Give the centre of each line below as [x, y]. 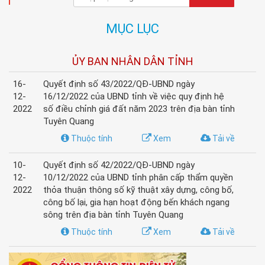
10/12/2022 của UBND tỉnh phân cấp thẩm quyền [138, 177]
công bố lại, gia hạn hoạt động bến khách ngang [136, 202]
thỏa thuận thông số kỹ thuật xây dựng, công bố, [138, 190]
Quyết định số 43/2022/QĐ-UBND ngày [119, 84]
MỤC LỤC [132, 29]
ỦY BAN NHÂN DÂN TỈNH [132, 61]
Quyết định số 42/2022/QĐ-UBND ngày [119, 165]
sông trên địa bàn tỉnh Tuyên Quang [113, 215]
